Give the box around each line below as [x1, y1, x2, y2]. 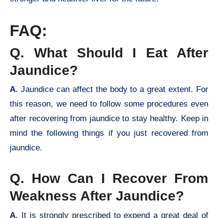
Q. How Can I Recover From [10, 171, 208, 186]
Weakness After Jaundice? [10, 188, 184, 204]
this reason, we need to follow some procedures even [10, 99, 208, 109]
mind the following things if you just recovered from [10, 128, 208, 138]
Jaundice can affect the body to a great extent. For [20, 85, 209, 94]
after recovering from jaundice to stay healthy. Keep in [10, 114, 208, 124]
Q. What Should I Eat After [10, 45, 208, 60]
